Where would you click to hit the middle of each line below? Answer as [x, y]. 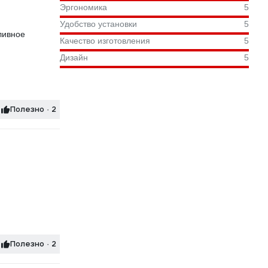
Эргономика [83, 7]
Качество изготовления [105, 41]
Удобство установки [98, 24]
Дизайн [74, 58]
